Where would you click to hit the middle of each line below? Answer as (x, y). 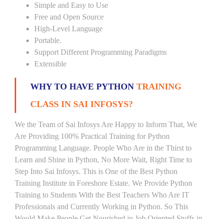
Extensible (50, 64)
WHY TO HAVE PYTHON (83, 87)
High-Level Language (68, 29)
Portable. (48, 40)
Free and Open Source (69, 17)
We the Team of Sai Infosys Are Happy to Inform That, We (106, 124)
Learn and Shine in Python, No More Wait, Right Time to (103, 160)
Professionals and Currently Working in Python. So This (101, 207)
